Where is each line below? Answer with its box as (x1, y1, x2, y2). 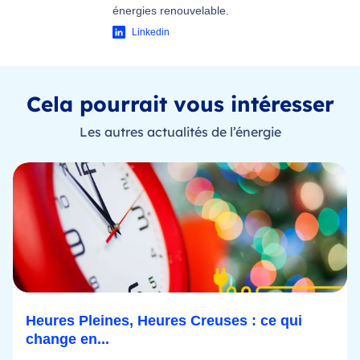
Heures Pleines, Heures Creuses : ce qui (26, 312, 302, 329)
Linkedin (132, 26, 170, 38)
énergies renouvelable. (112, 3, 229, 17)
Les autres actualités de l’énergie (79, 123, 281, 140)
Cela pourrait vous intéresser (26, 90, 334, 117)
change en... (26, 330, 109, 347)
